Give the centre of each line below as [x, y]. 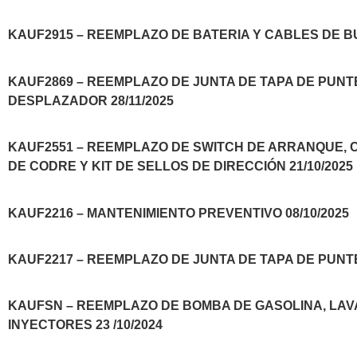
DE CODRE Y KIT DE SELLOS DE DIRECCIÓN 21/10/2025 [180, 167]
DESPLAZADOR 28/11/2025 [91, 100]
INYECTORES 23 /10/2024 [85, 325]
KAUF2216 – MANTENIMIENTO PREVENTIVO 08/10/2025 [178, 213]
